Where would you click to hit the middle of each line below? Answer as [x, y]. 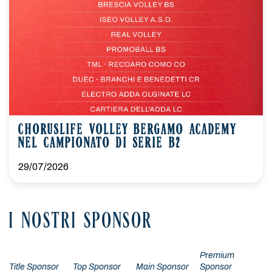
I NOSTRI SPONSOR [81, 223]
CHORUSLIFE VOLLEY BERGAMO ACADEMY [127, 131]
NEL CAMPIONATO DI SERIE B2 [100, 144]
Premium [217, 255]
